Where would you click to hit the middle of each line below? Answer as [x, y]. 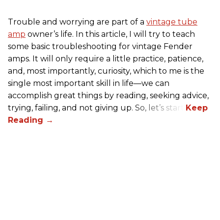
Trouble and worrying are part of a [77, 22]
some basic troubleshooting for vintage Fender [100, 46]
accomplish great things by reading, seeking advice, [108, 95]
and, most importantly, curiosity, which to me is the [106, 71]
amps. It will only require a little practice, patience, [106, 58]
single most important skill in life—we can [89, 83]
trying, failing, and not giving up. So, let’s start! [97, 108]
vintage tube [172, 22]
